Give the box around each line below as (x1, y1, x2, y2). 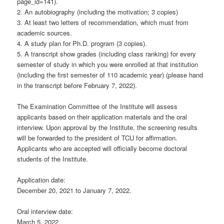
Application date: (17, 174, 66, 184)
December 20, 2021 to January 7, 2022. (17, 185, 132, 195)
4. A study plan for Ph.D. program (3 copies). (17, 38, 147, 48)
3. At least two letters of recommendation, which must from (17, 17, 189, 27)
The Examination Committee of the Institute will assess (17, 101, 178, 111)
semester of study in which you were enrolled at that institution (17, 59, 198, 69)
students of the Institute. (17, 153, 88, 163)
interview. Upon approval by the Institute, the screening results (17, 122, 198, 132)
